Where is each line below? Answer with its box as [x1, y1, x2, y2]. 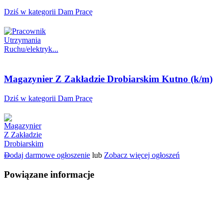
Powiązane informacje [4, 169, 94, 180]
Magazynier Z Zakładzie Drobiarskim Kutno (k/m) [4, 74, 213, 85]
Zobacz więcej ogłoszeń [104, 151, 180, 160]
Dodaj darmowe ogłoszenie [4, 151, 90, 160]
